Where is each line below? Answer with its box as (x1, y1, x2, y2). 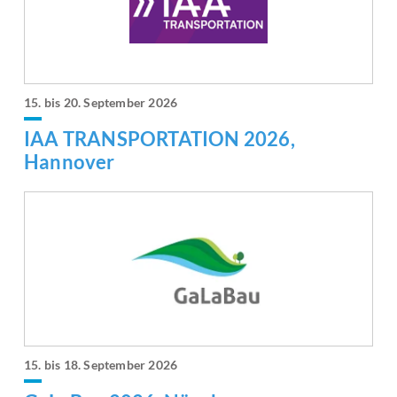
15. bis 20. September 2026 (24, 95, 178, 111)
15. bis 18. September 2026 (24, 357, 178, 373)
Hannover (24, 150, 115, 175)
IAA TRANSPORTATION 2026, (24, 127, 295, 152)
